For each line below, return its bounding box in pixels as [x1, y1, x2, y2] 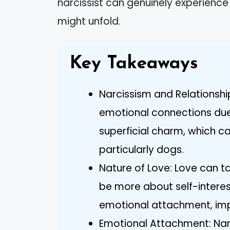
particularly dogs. [99, 143, 184, 157]
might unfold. [57, 14, 121, 28]
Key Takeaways [70, 55, 198, 73]
